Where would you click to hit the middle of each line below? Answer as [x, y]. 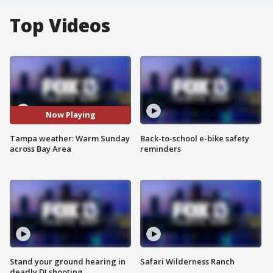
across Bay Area [41, 148]
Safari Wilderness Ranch [187, 262]
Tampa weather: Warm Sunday [70, 138]
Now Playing [70, 115]
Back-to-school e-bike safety [195, 138]
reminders [161, 148]
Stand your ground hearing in [68, 262]
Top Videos [60, 25]
